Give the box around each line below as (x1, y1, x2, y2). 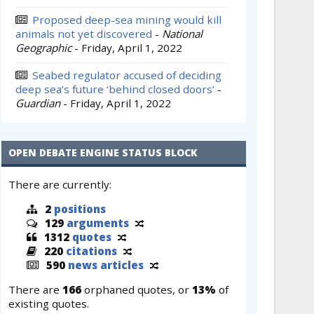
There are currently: (8, 177, 111, 191)
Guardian (15, 95, 60, 110)
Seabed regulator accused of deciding (32, 67, 221, 82)
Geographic (15, 40, 71, 55)
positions (54, 202, 106, 217)
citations (66, 244, 117, 259)
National (162, 26, 203, 41)
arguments (67, 216, 129, 231)
